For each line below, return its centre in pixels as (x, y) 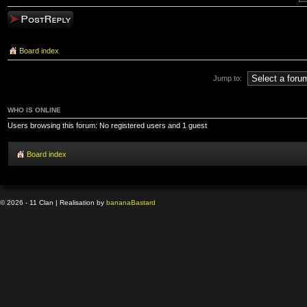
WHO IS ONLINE (34, 110)
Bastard (143, 203)
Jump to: (228, 78)
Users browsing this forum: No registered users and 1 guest (107, 125)
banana (119, 203)
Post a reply (27, 17)
